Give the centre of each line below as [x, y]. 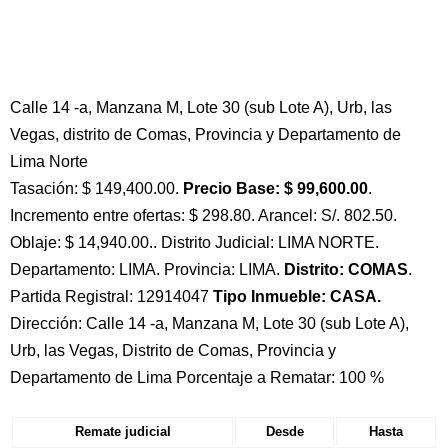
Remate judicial [122, 431]
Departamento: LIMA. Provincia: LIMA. [147, 269]
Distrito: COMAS [346, 269]
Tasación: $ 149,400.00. [96, 188]
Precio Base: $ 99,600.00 [275, 188]
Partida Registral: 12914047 [111, 296]
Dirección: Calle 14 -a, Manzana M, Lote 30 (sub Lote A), [209, 323]
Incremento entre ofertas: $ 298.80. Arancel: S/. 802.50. [203, 215]
